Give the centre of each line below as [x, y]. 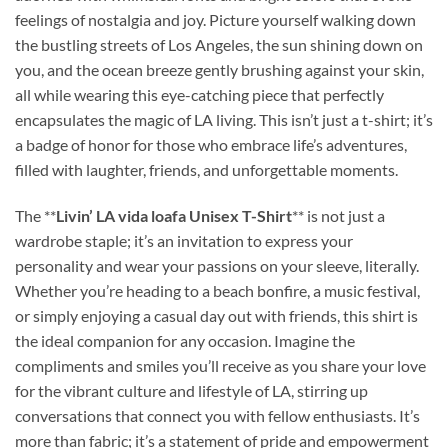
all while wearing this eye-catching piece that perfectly [199, 94]
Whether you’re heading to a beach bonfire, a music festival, [217, 290]
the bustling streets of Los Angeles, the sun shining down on [219, 44]
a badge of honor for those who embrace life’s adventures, [211, 144]
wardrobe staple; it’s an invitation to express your [184, 240]
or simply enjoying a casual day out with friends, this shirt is [216, 315]
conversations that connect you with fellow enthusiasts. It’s [217, 415]
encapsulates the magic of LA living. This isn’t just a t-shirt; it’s [224, 119]
